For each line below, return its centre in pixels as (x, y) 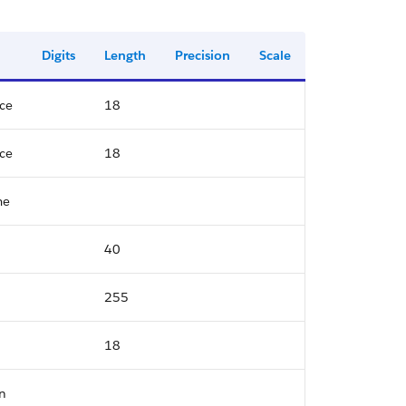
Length (125, 55)
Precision (203, 55)
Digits (58, 55)
